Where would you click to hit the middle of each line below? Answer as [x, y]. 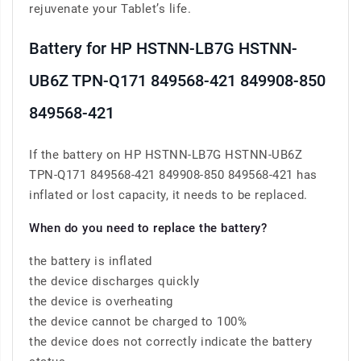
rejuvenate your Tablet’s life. [110, 9]
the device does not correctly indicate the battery [170, 342]
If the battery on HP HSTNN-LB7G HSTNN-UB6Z [166, 155]
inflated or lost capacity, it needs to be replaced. [168, 195]
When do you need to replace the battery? [148, 228]
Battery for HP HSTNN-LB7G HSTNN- [163, 49]
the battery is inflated [91, 261]
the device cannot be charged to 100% [138, 322]
